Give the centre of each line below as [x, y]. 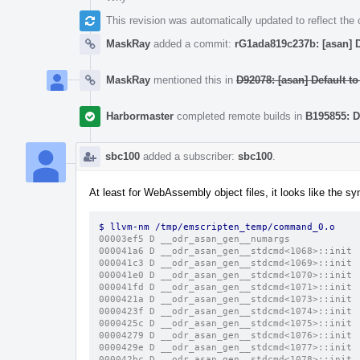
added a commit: [192, 43]
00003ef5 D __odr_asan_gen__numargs [194, 239]
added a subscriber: [189, 156]
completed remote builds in [239, 116]
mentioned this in [193, 80]
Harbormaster [140, 116]
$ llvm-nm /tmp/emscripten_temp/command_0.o [220, 227]
